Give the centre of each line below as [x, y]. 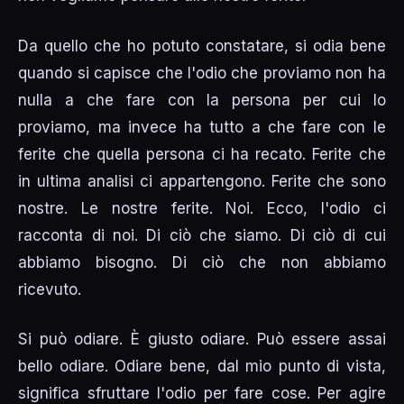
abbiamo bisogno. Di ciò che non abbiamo [202, 262]
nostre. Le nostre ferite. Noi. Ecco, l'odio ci [202, 208]
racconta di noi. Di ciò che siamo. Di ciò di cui [202, 235]
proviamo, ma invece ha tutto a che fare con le [202, 127]
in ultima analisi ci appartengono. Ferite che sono [202, 181]
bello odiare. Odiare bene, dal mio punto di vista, [202, 367]
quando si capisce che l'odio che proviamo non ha [202, 73]
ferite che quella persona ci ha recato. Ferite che [202, 154]
